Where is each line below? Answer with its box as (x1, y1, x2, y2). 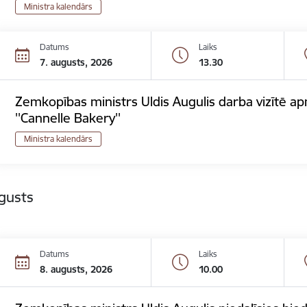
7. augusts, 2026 (40, 56, 113, 69)
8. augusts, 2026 (40, 262, 113, 275)
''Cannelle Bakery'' (15, 110, 121, 127)
